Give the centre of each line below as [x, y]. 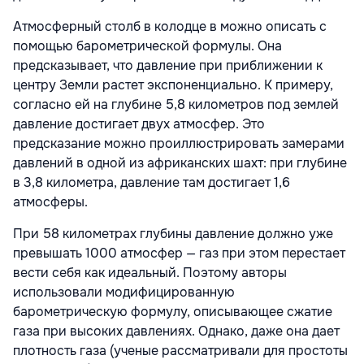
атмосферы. [52, 201]
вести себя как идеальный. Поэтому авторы [150, 272]
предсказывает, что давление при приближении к [168, 65]
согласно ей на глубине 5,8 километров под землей [176, 104]
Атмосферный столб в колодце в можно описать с [170, 26]
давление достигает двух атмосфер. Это [139, 123]
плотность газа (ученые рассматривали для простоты [180, 350]
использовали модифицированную [124, 292]
